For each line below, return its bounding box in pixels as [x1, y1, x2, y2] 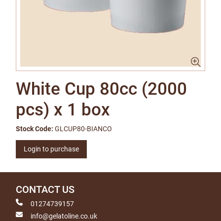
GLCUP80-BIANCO [55, 125, 112, 133]
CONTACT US [16, 184, 74, 195]
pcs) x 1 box [16, 100, 110, 120]
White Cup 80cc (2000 [16, 79, 187, 99]
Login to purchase [24, 145, 79, 153]
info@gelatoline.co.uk [31, 212, 97, 220]
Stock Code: [16, 125, 53, 133]
